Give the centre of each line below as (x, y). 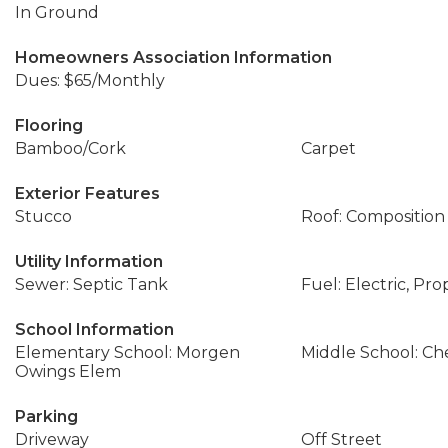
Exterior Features (87, 193)
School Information (94, 329)
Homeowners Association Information (173, 57)
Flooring (49, 125)
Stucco (43, 216)
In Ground (57, 12)
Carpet (328, 148)
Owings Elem (68, 371)
